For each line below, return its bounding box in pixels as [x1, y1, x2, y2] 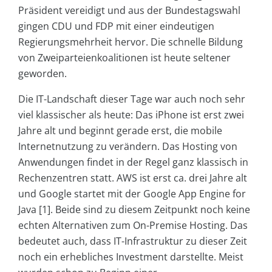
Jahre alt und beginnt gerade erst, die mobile [18, 124, 222, 138]
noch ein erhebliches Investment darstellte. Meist [18, 250, 243, 264]
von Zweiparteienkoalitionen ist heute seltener [18, 51, 231, 65]
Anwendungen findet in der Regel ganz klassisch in [18, 155, 248, 169]
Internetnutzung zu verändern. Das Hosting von [18, 140, 237, 154]
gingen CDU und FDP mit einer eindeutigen [18, 19, 214, 33]
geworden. [18, 67, 67, 81]
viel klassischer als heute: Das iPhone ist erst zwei [18, 108, 244, 122]
